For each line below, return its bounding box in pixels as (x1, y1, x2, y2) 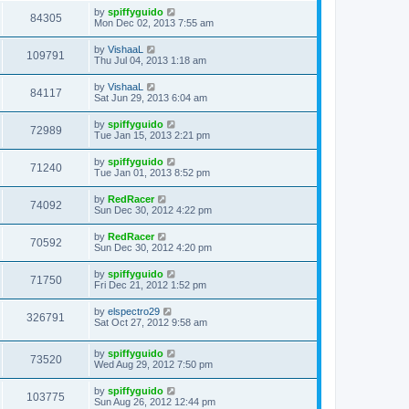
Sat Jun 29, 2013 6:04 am (94, 91, 207, 103)
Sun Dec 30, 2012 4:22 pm (94, 204, 212, 215)
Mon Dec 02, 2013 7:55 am (94, 16, 214, 28)
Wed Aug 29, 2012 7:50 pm (94, 359, 213, 371)
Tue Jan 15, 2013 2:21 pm (94, 129, 210, 141)
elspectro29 (108, 305, 160, 317)
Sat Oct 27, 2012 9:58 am (94, 316, 207, 328)
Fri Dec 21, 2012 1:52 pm (94, 278, 206, 290)
